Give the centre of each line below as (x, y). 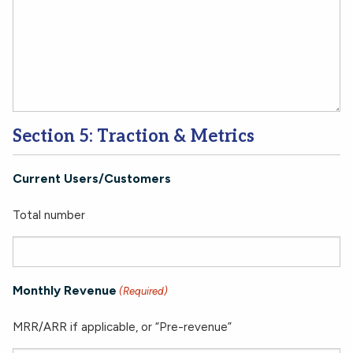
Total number (49, 215)
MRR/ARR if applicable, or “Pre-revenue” (122, 327)
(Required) (144, 291)
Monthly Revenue (65, 290)
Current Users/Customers (92, 178)
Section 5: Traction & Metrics (134, 136)
